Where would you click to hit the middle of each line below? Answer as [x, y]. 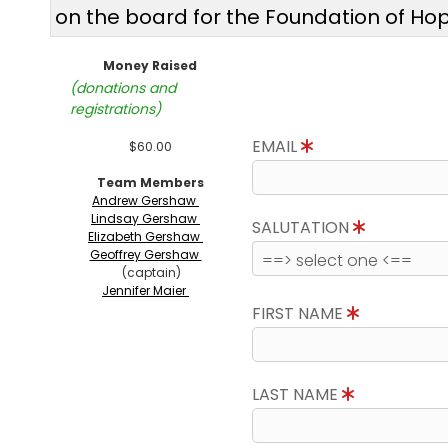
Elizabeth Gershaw [145, 236]
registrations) [115, 109]
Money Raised [150, 65]
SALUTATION [302, 227]
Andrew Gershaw [145, 200]
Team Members [150, 182]
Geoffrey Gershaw [145, 254]
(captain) [150, 272]
